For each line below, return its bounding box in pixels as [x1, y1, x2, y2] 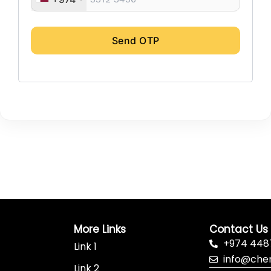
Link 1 [73, 240, 97, 254]
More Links [73, 222, 126, 237]
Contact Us [209, 222, 269, 237]
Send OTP [111, 34, 160, 47]
